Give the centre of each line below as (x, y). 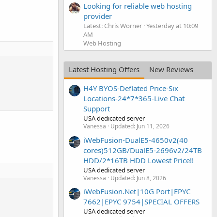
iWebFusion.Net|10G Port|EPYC (137, 191)
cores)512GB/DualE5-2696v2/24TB (143, 150)
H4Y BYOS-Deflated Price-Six (131, 88)
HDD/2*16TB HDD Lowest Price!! (139, 160)
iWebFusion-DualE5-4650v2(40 (136, 140)
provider (98, 16)
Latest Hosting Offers (104, 69)
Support (97, 109)
